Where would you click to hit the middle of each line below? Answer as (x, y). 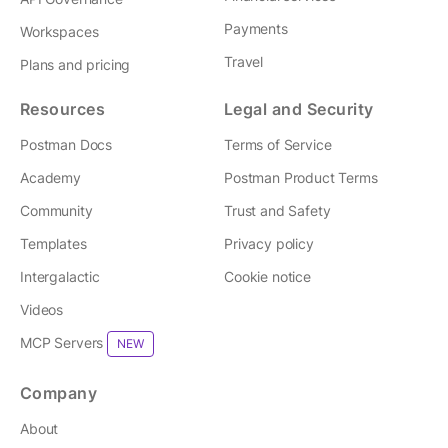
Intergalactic (60, 276)
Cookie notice (267, 276)
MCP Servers (62, 342)
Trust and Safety (277, 210)
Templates (53, 243)
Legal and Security (299, 108)
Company (59, 392)
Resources (63, 108)
